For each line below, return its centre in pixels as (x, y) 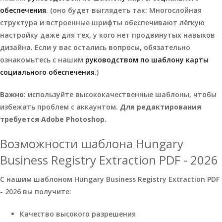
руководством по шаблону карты (147, 60)
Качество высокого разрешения (78, 214)
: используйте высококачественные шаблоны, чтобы (120, 95)
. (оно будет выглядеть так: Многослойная (124, 10)
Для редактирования (161, 107)
